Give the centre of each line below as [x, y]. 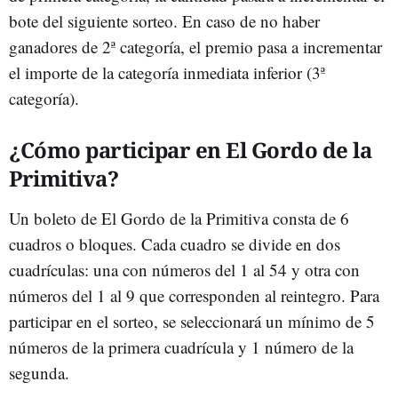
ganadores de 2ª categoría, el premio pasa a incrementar [195, 47]
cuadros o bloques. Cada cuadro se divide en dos [175, 244]
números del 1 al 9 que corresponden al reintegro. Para [194, 295]
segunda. [39, 373]
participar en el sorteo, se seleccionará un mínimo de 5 [192, 321]
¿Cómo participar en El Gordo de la [190, 150]
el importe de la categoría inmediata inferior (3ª [167, 72]
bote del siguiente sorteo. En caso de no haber [164, 21]
